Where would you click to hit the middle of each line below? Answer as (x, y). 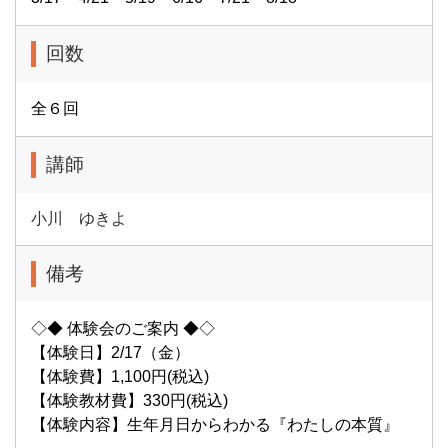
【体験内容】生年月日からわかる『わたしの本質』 (215, 424)
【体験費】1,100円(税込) (120, 376)
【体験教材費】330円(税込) (129, 400)
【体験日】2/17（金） (110, 352)
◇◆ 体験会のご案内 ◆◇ (123, 328)
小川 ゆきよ (79, 218)
